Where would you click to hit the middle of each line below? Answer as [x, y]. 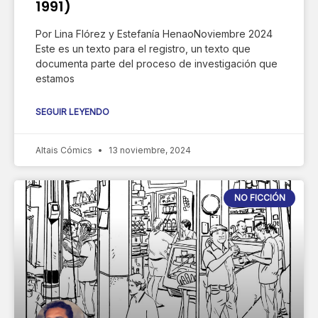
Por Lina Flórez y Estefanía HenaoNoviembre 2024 [154, 33]
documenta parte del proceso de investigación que [157, 63]
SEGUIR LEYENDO [72, 111]
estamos [55, 78]
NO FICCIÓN [259, 197]
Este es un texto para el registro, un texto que [143, 48]
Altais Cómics [65, 150]
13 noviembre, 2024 [149, 150]
